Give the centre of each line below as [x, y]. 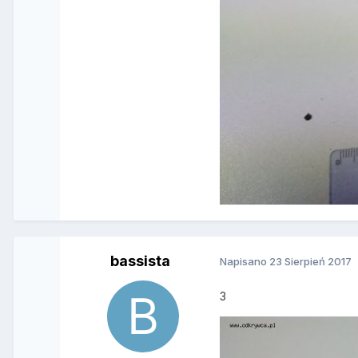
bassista [140, 261]
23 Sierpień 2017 [311, 262]
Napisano [245, 262]
